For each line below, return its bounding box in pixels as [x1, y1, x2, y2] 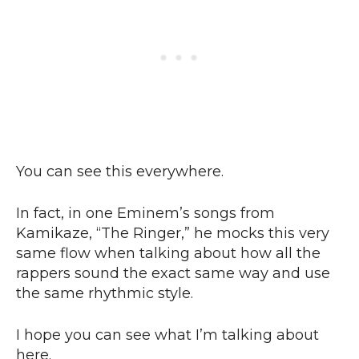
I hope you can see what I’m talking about [16, 326, 319, 345]
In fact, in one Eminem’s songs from [16, 204, 275, 223]
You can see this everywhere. [16, 163, 228, 181]
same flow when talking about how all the [16, 244, 321, 263]
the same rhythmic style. [16, 284, 197, 303]
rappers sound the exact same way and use [16, 264, 330, 283]
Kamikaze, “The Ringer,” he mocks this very [16, 224, 329, 243]
